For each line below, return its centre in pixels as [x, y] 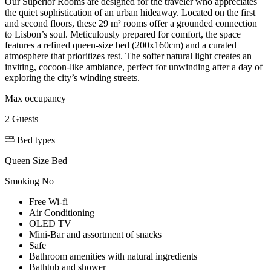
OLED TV [50, 223]
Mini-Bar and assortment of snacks [95, 234]
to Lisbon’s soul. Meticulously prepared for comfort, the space [123, 34]
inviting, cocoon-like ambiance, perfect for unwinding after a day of [134, 67]
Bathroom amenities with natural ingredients [113, 256]
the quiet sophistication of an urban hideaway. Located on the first [130, 12]
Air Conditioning [62, 212]
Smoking [22, 181]
